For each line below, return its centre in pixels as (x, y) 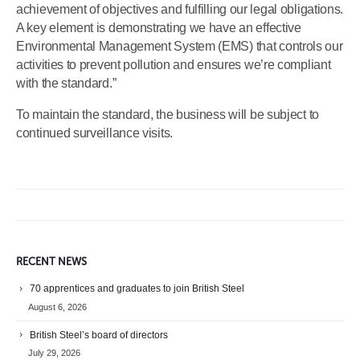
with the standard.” (66, 83)
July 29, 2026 (54, 353)
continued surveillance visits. (94, 133)
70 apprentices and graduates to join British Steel (137, 288)
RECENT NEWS (51, 261)
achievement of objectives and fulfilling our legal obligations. (180, 9)
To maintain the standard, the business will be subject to (168, 114)
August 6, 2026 (57, 307)
